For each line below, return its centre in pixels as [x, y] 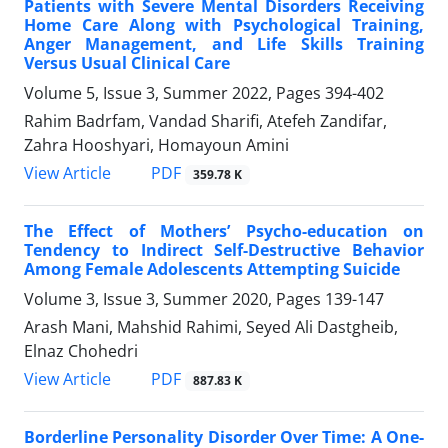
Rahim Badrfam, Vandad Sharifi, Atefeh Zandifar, [205, 121]
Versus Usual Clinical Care [127, 63]
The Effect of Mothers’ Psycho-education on [224, 231]
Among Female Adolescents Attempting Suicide [212, 269]
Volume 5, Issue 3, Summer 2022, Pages [174, 93]
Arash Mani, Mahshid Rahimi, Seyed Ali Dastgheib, [211, 327]
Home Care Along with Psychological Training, [224, 25]
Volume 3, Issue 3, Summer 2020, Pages [174, 299]
